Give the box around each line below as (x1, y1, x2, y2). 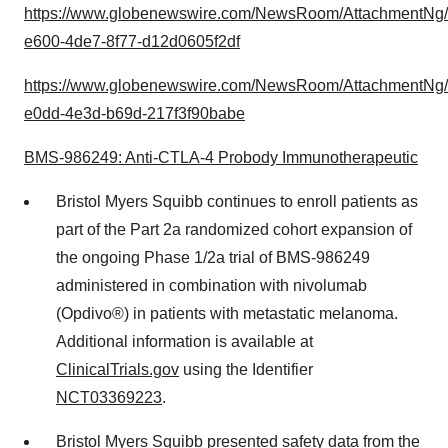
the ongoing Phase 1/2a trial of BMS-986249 (56, 249, 370, 266)
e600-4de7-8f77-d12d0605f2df (24, 33, 240, 50)
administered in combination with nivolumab (56, 277, 367, 294)
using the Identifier (179, 361, 313, 378)
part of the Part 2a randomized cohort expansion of (56, 221, 412, 238)
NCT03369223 (56, 389, 162, 406)
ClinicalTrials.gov (56, 361, 179, 378)
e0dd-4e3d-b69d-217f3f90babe (24, 105, 245, 122)
